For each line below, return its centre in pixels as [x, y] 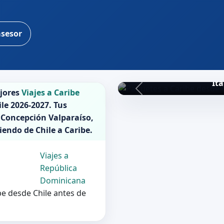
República [58, 168]
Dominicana [62, 180]
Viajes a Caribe [50, 92]
